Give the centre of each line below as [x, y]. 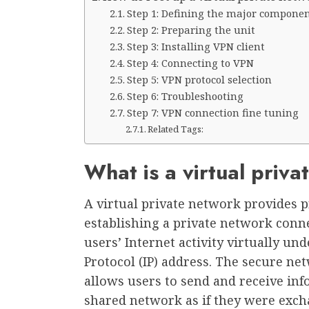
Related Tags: [176, 129]
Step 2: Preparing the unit [191, 29]
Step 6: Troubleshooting [185, 96]
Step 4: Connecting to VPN [190, 62]
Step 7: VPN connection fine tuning [212, 112]
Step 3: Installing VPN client [196, 46]
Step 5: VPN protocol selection [199, 79]
